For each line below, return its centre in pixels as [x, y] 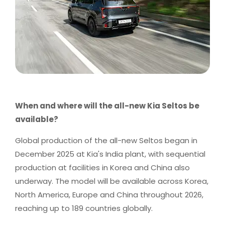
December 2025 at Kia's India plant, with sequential [110, 154]
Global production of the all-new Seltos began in [106, 140]
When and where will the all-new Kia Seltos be [107, 106]
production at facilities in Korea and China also [102, 167]
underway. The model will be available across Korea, [112, 181]
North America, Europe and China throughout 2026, [109, 195]
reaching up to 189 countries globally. [84, 208]
